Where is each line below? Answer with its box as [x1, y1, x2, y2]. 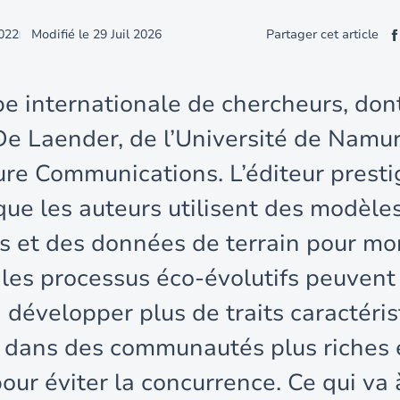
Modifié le [31, 26, 89, 43]
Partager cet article [266, 26, 379, 43]
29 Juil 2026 [93, 26, 162, 43]
